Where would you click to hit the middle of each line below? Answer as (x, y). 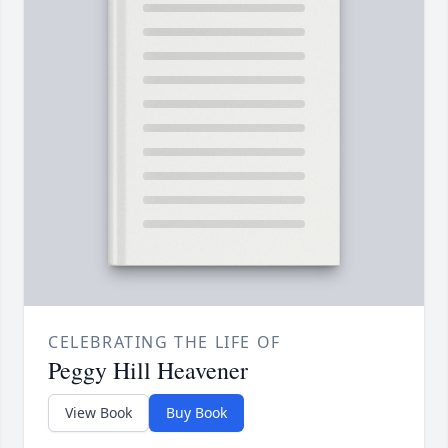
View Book (98, 412)
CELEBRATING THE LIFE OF (164, 341)
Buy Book (196, 412)
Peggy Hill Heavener (148, 369)
